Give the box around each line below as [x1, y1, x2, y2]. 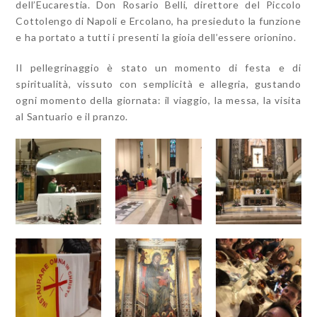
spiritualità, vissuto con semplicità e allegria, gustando [16, 77, 301, 90]
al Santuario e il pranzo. [16, 110, 128, 122]
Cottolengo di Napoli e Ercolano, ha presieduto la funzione [16, 14, 301, 27]
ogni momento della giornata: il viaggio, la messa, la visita [16, 93, 301, 106]
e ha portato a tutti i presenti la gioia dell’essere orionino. [16, 30, 296, 43]
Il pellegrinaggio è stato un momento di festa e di [16, 61, 301, 74]
